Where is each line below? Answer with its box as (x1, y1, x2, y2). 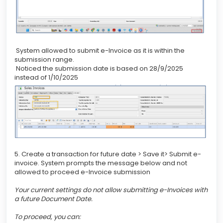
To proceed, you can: (14, 212, 81, 222)
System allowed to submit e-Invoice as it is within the (14, 46, 185, 56)
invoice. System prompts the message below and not (14, 158, 187, 168)
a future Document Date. (14, 194, 93, 204)
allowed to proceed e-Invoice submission (14, 167, 150, 177)
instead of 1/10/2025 (14, 73, 78, 83)
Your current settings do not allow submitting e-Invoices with (14, 185, 208, 195)
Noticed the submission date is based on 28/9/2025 (14, 64, 183, 74)
